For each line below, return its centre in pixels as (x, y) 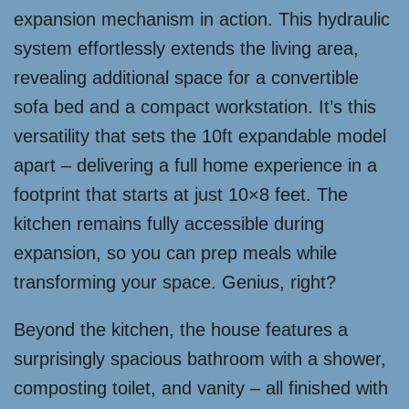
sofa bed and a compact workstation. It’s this (195, 107)
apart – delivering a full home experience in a (195, 166)
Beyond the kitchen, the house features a (181, 330)
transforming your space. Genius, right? (175, 283)
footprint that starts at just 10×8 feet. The (181, 195)
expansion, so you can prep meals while (175, 253)
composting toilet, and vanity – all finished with (201, 388)
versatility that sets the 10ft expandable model (200, 136)
